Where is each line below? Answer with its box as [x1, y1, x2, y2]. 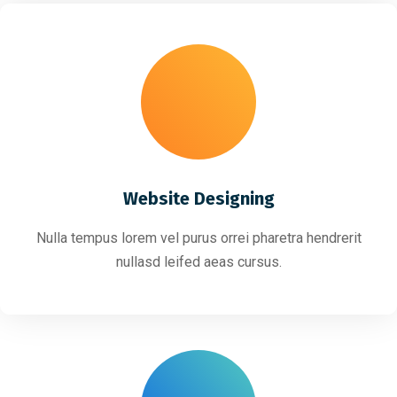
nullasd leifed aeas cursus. [115, 253, 282, 270]
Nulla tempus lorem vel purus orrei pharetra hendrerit [35, 230, 362, 246]
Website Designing [122, 188, 275, 209]
